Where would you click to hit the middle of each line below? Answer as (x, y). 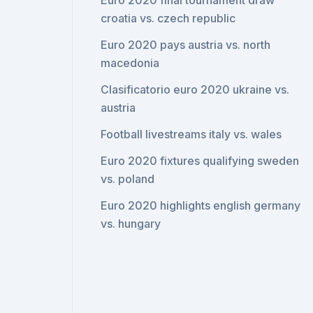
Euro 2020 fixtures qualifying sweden (200, 161)
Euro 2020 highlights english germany (201, 205)
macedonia (130, 63)
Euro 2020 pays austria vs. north (186, 45)
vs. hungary (131, 224)
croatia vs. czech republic (168, 18)
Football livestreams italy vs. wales (191, 134)
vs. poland (128, 179)
